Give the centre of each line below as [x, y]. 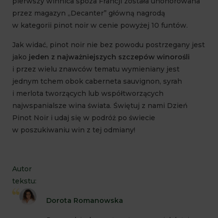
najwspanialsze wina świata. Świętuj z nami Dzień [100, 105]
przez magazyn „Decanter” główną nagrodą [89, 13]
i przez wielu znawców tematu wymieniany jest [96, 69]
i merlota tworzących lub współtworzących [88, 93]
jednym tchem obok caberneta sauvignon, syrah [97, 81]
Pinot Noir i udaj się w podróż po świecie [84, 118]
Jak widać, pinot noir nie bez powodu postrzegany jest [109, 45]
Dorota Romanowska [85, 200]
